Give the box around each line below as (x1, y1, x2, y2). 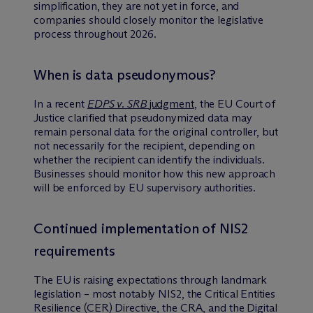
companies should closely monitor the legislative (34, 13, 264, 27)
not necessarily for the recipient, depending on (34, 138, 256, 152)
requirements (34, 242, 115, 259)
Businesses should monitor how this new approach (34, 166, 276, 180)
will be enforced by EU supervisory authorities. (34, 180, 256, 194)
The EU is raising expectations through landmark (34, 272, 268, 286)
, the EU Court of (194, 96, 276, 110)
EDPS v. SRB (87, 96, 150, 110)
